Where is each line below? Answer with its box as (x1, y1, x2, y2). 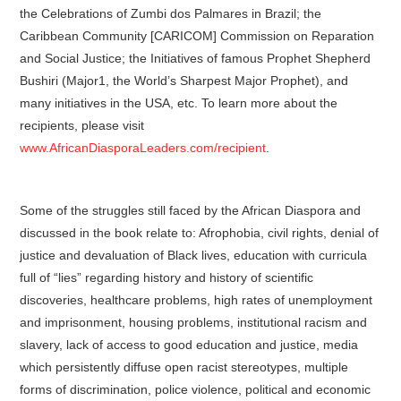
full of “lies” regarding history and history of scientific (20, 270, 314, 285)
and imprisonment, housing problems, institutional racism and (20, 315, 368, 329)
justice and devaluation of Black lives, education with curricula (20, 248, 368, 262)
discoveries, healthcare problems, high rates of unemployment (20, 293, 373, 307)
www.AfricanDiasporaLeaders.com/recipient (20, 141, 267, 155)
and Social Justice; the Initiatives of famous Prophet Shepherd (20, 51, 371, 65)
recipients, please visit (20, 118, 145, 132)
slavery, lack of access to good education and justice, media (20, 337, 359, 352)
